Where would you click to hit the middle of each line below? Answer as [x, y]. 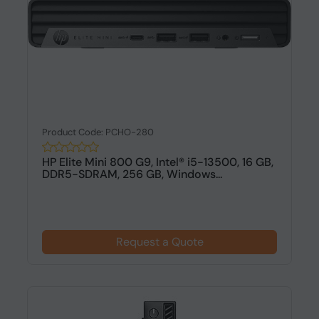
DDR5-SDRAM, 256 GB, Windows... [132, 174]
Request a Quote [159, 242]
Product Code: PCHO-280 [98, 132]
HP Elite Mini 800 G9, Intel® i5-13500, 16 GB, [157, 162]
